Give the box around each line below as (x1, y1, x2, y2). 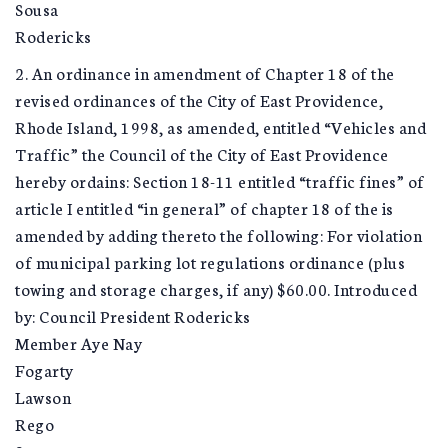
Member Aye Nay (15, 331, 142, 354)
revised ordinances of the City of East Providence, (15, 88, 383, 111)
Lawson (15, 385, 71, 408)
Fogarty (15, 358, 74, 381)
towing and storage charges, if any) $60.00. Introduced (15, 277, 417, 300)
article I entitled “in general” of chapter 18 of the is (15, 196, 394, 219)
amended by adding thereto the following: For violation (15, 223, 422, 246)
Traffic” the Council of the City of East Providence (15, 142, 389, 165)
